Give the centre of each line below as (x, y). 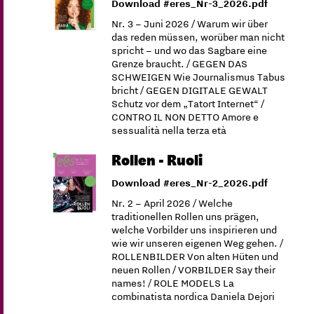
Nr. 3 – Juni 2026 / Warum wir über (190, 23)
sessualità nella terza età (169, 130)
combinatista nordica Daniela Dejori (193, 296)
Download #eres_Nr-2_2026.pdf (190, 182)
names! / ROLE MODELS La (173, 282)
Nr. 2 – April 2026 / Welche (172, 203)
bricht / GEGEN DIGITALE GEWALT (190, 90)
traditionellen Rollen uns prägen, (186, 216)
